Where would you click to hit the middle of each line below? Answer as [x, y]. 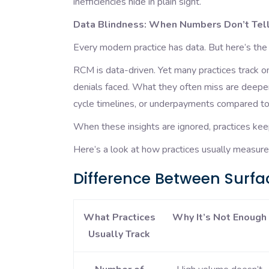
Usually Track [119, 234]
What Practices [119, 218]
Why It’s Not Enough [219, 218]
